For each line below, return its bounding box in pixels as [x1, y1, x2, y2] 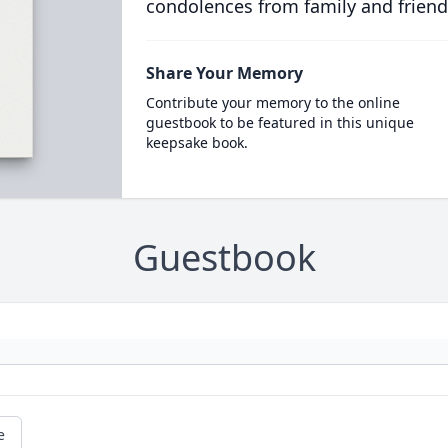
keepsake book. [145, 133, 248, 152]
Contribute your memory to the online [145, 93, 400, 112]
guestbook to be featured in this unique [145, 113, 414, 132]
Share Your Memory [145, 62, 303, 84]
